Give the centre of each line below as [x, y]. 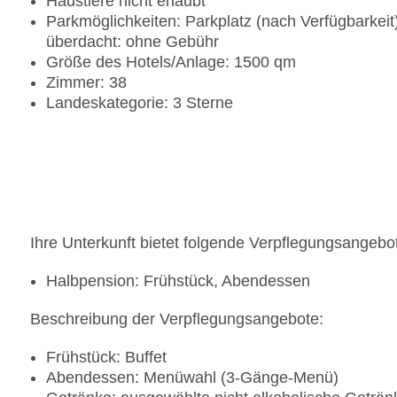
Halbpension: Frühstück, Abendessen [178, 281]
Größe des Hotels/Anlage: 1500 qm [171, 62]
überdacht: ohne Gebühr [132, 42]
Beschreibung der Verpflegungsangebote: [177, 319]
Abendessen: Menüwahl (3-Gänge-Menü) [192, 378]
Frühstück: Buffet [106, 358]
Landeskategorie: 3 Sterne [140, 103]
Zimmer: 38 [86, 83]
